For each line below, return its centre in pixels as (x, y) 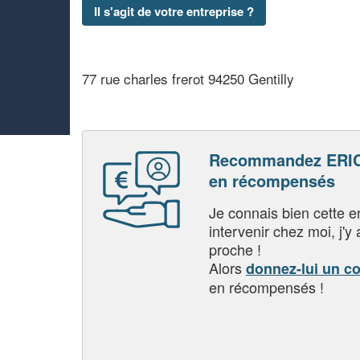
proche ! (235, 249)
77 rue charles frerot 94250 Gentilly (188, 78)
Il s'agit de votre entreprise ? (174, 11)
